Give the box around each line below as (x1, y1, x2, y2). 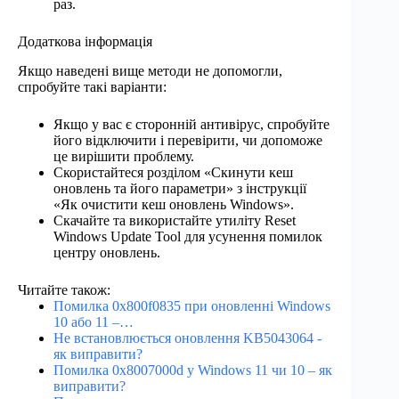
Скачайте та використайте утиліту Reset (53, 212, 296, 228)
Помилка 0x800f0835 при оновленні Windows (53, 297, 330, 313)
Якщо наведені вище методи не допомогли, (18, 62, 282, 78)
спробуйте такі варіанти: (18, 78, 167, 94)
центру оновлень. (53, 244, 160, 260)
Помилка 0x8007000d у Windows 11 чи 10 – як (53, 362, 332, 378)
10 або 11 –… (53, 313, 134, 330)
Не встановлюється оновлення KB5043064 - (53, 330, 322, 346)
